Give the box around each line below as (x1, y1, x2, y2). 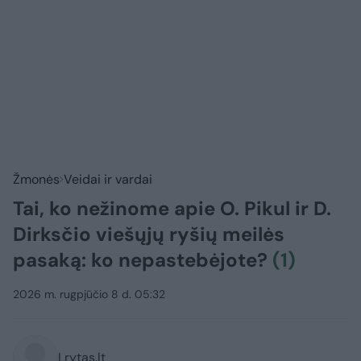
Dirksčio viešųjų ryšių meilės (13, 222, 284, 247)
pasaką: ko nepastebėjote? (13, 247, 272, 273)
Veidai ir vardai (64, 171, 152, 189)
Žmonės (13, 171, 60, 189)
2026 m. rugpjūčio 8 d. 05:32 (13, 287, 165, 302)
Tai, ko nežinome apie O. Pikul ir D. (13, 196, 331, 222)
